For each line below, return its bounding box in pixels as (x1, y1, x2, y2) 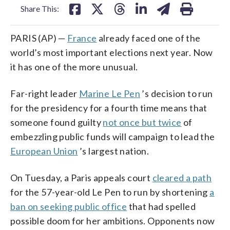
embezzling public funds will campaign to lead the (10, 130, 215, 142)
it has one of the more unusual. (10, 61, 138, 72)
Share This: (21, 3, 59, 13)
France (67, 32, 97, 44)
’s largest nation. (78, 145, 149, 157)
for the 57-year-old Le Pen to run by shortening (10, 186, 210, 198)
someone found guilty (10, 116, 103, 128)
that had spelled (127, 200, 196, 212)
